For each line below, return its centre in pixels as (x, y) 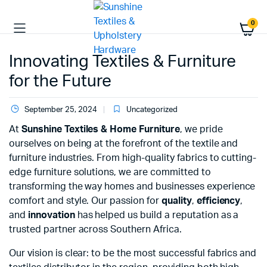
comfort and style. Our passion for (85, 201)
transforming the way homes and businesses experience (132, 187)
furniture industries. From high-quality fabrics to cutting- (133, 158)
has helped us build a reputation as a (157, 215)
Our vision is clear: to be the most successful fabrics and (133, 253)
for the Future (60, 81)
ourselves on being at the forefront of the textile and (124, 144)
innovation (51, 215)
